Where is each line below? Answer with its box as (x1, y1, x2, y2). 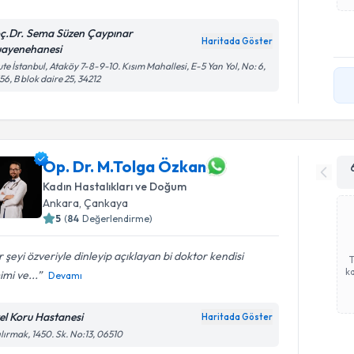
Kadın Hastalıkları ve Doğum (43, 179, 187, 194)
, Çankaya (79, 196, 129, 210)
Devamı (48, 269, 83, 281)
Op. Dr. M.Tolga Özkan (43, 156, 207, 176)
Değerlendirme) (82, 213, 153, 224)
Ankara (43, 196, 80, 210)
